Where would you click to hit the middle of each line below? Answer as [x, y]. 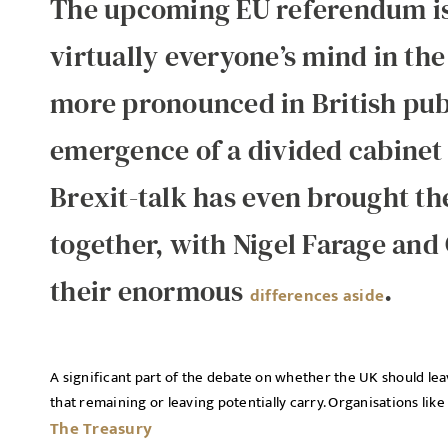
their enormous [150, 291]
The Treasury [101, 429]
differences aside [316, 296]
